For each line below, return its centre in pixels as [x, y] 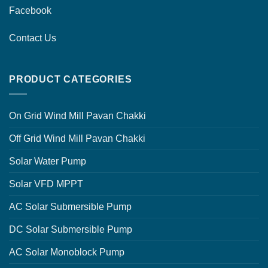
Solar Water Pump [48, 161]
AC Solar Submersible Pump [70, 207]
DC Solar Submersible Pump [71, 229]
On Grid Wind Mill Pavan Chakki [77, 116]
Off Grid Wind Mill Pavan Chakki [77, 138]
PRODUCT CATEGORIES [71, 80]
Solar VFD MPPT [46, 184]
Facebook [30, 10]
